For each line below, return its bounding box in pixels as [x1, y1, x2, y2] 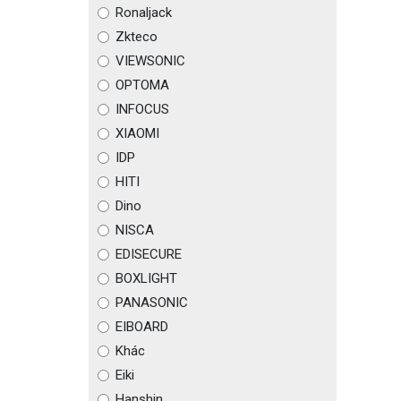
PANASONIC [115, 294, 188, 311]
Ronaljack [115, 4, 172, 21]
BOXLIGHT [115, 270, 177, 286]
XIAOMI [115, 125, 159, 141]
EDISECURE [115, 246, 182, 262]
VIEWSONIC [115, 53, 185, 69]
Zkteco [115, 29, 158, 45]
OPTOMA [115, 77, 169, 93]
